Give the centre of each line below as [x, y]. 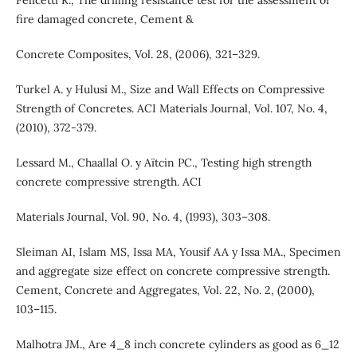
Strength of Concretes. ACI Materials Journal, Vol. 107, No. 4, [171, 108]
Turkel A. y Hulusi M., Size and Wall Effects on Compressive [170, 89]
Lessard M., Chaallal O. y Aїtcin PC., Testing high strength [163, 163]
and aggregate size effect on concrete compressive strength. [173, 271]
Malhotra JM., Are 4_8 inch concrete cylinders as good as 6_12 [177, 345]
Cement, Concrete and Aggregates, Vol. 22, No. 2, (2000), [165, 290]
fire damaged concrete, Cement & [104, 19]
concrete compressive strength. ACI [108, 182]
